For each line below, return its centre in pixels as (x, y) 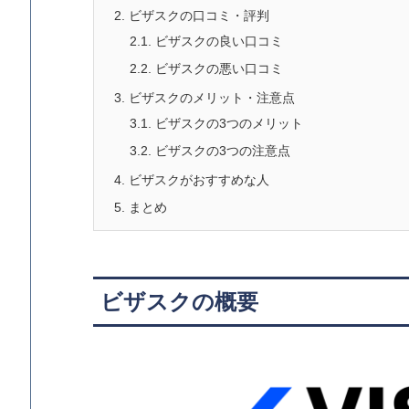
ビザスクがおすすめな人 (197, 179)
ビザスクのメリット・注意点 (210, 97)
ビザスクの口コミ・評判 (197, 15)
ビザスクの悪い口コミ (217, 68)
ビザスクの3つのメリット (227, 123)
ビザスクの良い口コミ (217, 41)
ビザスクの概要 (179, 301)
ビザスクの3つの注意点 (221, 150)
